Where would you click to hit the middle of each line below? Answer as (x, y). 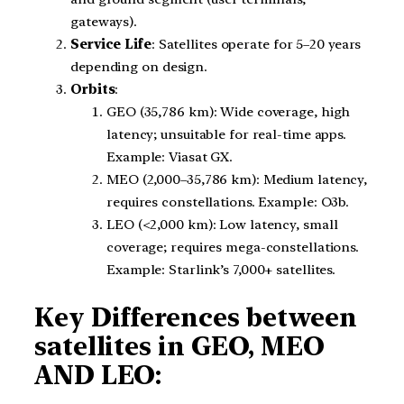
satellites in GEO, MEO (179, 346)
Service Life (111, 44)
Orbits (93, 89)
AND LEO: (98, 375)
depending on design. (139, 66)
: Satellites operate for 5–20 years (256, 44)
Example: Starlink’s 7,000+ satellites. (221, 269)
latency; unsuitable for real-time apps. (227, 134)
